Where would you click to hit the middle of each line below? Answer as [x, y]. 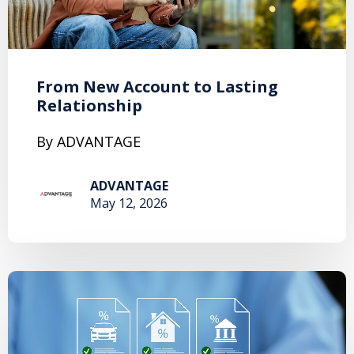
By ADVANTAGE [88, 141]
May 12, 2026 [129, 203]
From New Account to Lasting [157, 86]
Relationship [89, 105]
